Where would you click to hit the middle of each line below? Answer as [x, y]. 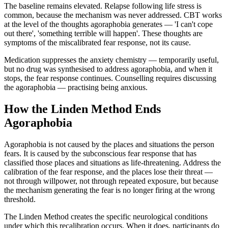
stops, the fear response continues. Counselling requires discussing [110, 78]
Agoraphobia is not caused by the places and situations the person [109, 144]
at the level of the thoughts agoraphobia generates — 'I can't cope [108, 24]
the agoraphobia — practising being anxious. [76, 88]
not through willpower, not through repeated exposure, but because [111, 181]
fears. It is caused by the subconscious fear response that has [100, 153]
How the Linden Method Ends [82, 109]
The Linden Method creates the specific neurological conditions [106, 216]
